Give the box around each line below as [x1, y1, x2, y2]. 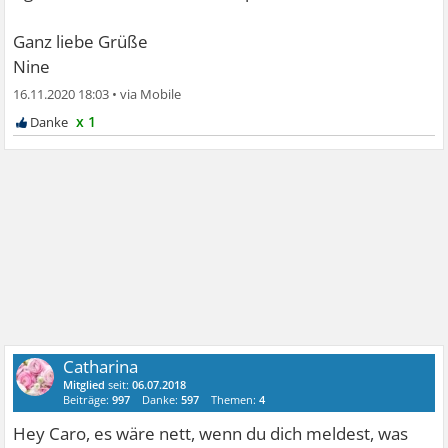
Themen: [211, 392, 260, 408]
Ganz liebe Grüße [13, 30, 149, 54]
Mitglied [63, 377, 106, 393]
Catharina [63, 355, 139, 379]
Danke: [142, 392, 182, 408]
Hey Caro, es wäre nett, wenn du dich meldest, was [13, 422, 409, 446]
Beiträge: [63, 392, 113, 408]
